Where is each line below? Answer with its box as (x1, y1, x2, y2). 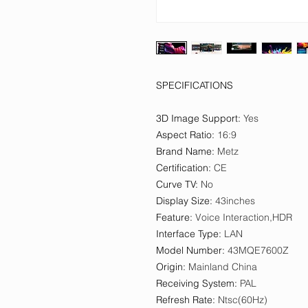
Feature (156, 211, 190, 223)
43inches (215, 195, 255, 207)
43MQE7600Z (228, 244, 289, 256)
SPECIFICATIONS (156, 79, 233, 91)
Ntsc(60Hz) (218, 294, 267, 306)
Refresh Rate (156, 294, 212, 306)
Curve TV (156, 178, 196, 190)
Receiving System (156, 277, 234, 289)
